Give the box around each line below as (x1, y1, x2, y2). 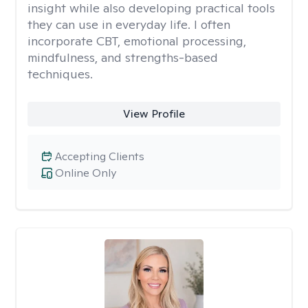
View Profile (122, 107, 185, 121)
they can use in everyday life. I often (27, 16, 230, 32)
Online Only (55, 166, 116, 180)
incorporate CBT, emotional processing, (27, 33, 246, 49)
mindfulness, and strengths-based (27, 49, 218, 65)
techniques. (27, 66, 93, 82)
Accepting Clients (55, 149, 144, 164)
